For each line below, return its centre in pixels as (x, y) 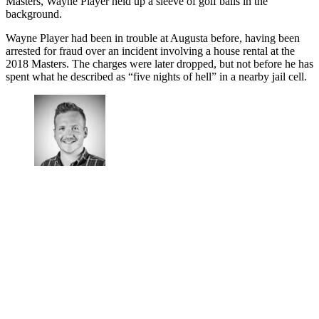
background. (34, 14)
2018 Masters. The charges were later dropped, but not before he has (159, 64)
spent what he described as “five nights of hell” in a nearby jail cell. (156, 77)
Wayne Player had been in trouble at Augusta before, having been (153, 38)
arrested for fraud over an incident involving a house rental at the (150, 51)
